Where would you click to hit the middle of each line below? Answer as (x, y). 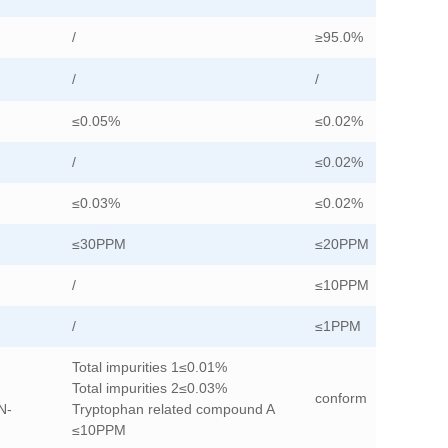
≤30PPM (99, 244)
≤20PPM (342, 244)
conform (341, 398)
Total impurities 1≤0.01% (149, 367)
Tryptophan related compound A (173, 409)
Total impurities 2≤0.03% (149, 388)
